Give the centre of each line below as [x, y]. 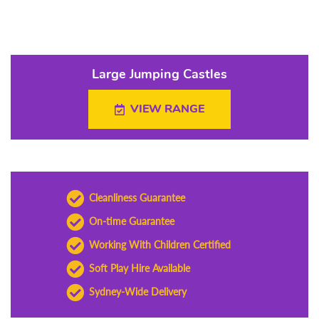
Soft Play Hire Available [139, 268]
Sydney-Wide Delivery [137, 292]
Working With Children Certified [159, 245]
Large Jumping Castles [159, 74]
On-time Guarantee [131, 221]
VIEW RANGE [167, 109]
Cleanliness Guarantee [137, 198]
